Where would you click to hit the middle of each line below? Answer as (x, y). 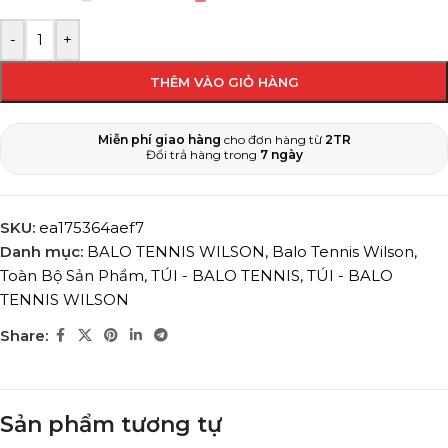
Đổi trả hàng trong (202, 155)
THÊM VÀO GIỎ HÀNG (224, 82)
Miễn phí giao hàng (159, 140)
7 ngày (281, 155)
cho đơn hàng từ (272, 140)
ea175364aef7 (91, 228)
